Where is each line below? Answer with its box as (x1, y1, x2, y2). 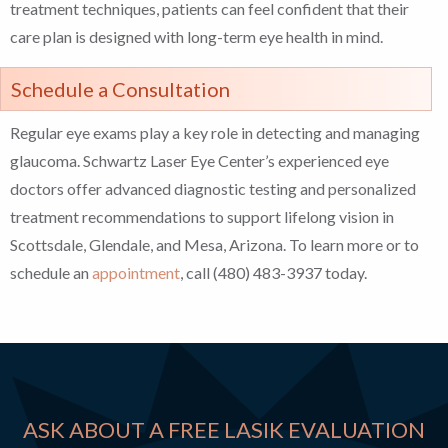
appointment (92, 263, 180, 283)
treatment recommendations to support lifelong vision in (10, 207, 394, 227)
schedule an (10, 263, 92, 283)
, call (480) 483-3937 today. (180, 263, 367, 283)
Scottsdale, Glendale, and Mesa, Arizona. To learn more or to (10, 235, 419, 255)
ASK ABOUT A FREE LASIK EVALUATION (23, 416, 425, 444)
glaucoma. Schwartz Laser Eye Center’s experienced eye (10, 151, 389, 171)
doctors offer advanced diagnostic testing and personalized (10, 179, 416, 199)
